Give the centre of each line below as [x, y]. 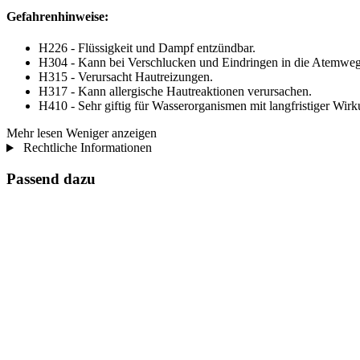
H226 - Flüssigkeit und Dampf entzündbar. [147, 48]
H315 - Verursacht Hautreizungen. [126, 77]
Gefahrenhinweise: [57, 17]
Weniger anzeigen [111, 133]
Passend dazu [51, 179]
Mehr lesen [35, 133]
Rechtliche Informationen [86, 148]
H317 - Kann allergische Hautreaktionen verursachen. [175, 92]
